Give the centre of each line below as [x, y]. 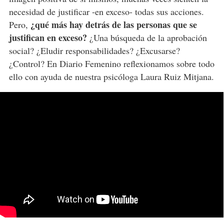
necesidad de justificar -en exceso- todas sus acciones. [106, 12]
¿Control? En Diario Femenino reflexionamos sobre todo [111, 64]
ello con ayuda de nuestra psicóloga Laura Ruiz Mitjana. [111, 77]
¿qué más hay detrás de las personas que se [113, 25]
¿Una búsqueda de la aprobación [147, 38]
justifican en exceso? [48, 38]
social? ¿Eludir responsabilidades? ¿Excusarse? [94, 51]
